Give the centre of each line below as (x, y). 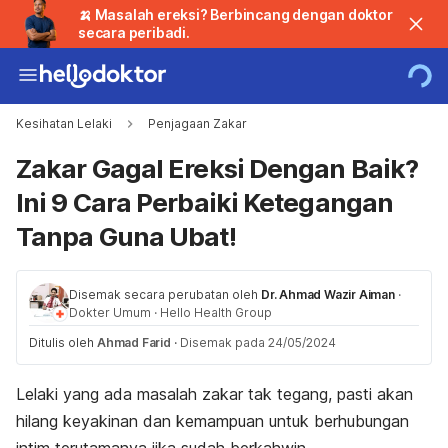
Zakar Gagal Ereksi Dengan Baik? (217, 168)
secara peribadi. (134, 32)
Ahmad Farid (134, 342)
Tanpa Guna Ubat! (126, 236)
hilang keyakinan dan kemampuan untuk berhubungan (212, 421)
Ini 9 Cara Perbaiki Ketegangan (205, 202)
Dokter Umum (110, 312)
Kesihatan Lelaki (64, 123)
